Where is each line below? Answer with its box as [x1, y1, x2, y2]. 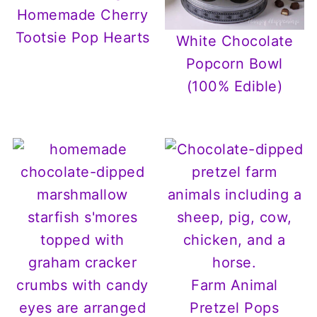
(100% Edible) [186, 78, 283, 96]
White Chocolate [175, 33, 294, 50]
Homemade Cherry [16, 6, 149, 23]
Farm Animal [191, 277, 278, 294]
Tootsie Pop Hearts [15, 28, 150, 46]
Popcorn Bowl [185, 55, 283, 73]
